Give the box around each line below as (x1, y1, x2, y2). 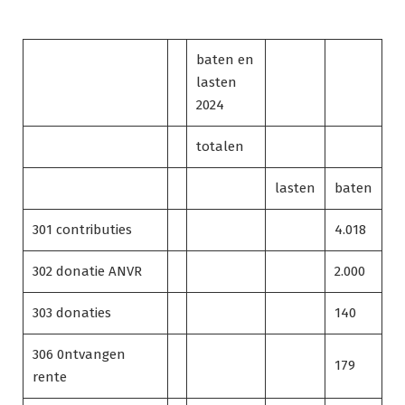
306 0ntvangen (33, 345, 126, 363)
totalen (196, 137, 244, 155)
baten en (196, 51, 254, 68)
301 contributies (33, 221, 132, 238)
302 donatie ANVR (33, 262, 142, 279)
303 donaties (33, 304, 111, 321)
